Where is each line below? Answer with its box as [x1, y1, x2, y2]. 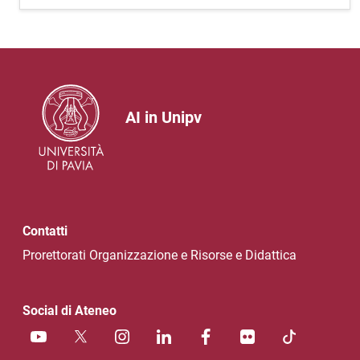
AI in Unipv [125, 107, 202, 127]
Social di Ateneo [22, 302, 117, 318]
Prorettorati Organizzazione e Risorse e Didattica [22, 247, 297, 263]
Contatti [22, 223, 67, 239]
